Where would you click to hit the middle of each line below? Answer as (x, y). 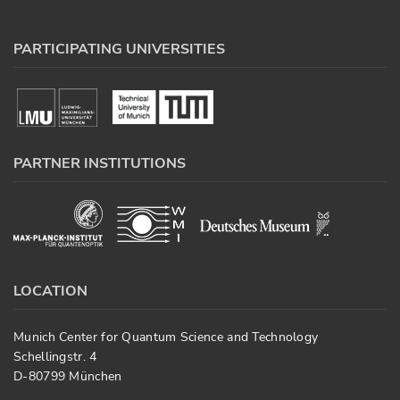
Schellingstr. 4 (55, 357)
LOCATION (50, 291)
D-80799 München (68, 376)
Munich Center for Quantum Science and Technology (166, 337)
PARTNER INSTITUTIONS (100, 163)
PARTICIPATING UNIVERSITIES (119, 49)
